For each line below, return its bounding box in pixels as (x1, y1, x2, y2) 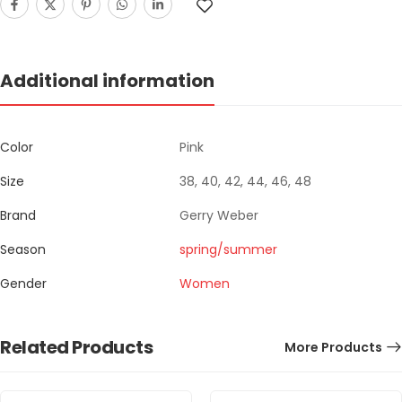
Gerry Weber (179, 206, 258, 225)
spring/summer (179, 240, 277, 259)
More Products (284, 338, 382, 357)
